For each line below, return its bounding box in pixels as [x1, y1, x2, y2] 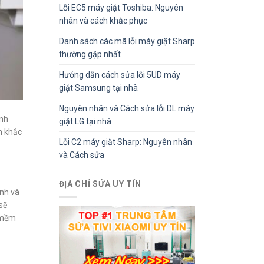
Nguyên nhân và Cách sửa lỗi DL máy [58, 104, 194, 114]
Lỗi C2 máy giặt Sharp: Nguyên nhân [58, 137, 192, 147]
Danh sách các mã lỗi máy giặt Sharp [58, 37, 195, 47]
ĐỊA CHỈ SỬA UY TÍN [58, 179, 142, 189]
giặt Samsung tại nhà [58, 83, 138, 93]
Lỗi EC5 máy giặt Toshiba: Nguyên [58, 3, 183, 13]
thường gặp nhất [58, 49, 121, 60]
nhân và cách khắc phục [58, 16, 147, 26]
